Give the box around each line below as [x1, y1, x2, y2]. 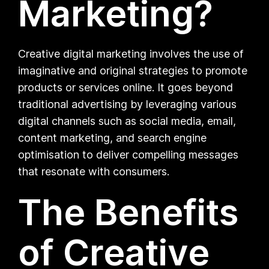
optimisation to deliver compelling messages [18, 148, 239, 161]
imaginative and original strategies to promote [18, 64, 248, 77]
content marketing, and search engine [18, 131, 207, 144]
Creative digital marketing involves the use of [18, 47, 244, 60]
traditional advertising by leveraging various [18, 97, 237, 110]
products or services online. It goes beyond [18, 80, 234, 94]
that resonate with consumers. [18, 165, 170, 178]
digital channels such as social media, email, [18, 114, 237, 127]
